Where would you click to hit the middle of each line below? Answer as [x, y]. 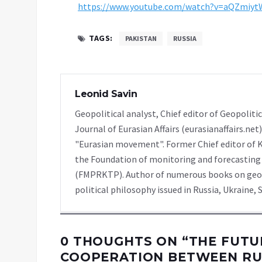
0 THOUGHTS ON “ [125, 241]
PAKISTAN [141, 38]
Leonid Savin [106, 94]
